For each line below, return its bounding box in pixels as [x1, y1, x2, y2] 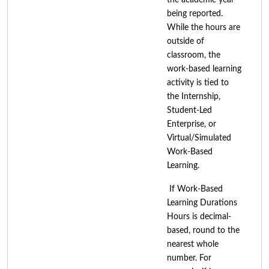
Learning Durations [167, 198, 237, 207]
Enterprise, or [167, 119, 216, 128]
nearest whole [167, 240, 219, 249]
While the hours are [167, 23, 240, 32]
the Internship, [167, 92, 220, 101]
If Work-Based [167, 184, 223, 193]
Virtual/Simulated [167, 133, 231, 142]
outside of [167, 37, 204, 46]
